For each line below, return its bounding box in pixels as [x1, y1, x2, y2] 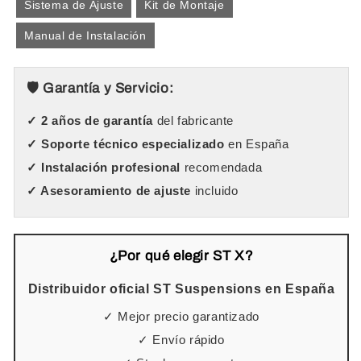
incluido [191, 183, 239, 197]
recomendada [180, 160, 263, 174]
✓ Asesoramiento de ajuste [27, 183, 192, 197]
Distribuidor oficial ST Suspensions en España [27, 281, 335, 296]
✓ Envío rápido [138, 332, 225, 346]
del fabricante [153, 113, 234, 127]
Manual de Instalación [24, 28, 147, 42]
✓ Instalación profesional [27, 160, 181, 174]
